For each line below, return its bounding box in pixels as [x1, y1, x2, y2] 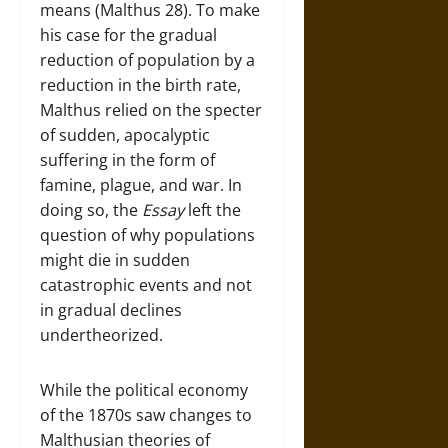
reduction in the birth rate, [40, 73, 241, 96]
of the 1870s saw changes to [40, 403, 252, 426]
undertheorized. [40, 323, 163, 346]
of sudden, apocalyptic [40, 123, 210, 146]
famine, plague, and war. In [40, 173, 242, 196]
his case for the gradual [40, 23, 217, 46]
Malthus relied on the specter [40, 98, 262, 121]
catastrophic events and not [40, 273, 252, 296]
